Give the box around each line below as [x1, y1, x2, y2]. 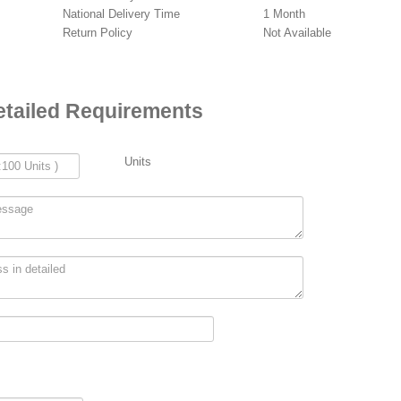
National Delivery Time [63, 6, 180, 21]
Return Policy [63, 25, 132, 39]
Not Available [263, 25, 331, 39]
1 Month [263, 6, 305, 21]
